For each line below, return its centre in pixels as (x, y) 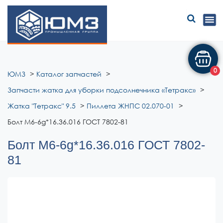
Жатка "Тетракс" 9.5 (42, 106)
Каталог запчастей (69, 74)
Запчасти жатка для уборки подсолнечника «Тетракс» (102, 90)
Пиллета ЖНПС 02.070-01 (130, 106)
